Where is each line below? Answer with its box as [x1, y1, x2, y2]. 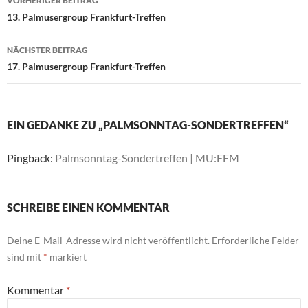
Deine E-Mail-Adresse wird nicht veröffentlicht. [7, 234, 210, 247]
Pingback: [7, 151, 55, 165]
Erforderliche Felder [212, 234, 299, 247]
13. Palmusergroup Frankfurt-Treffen [7, 11, 166, 23]
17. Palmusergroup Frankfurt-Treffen [7, 60, 166, 73]
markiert [47, 251, 87, 263]
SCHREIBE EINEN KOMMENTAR [7, 201, 170, 214]
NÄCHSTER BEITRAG [7, 45, 88, 56]
